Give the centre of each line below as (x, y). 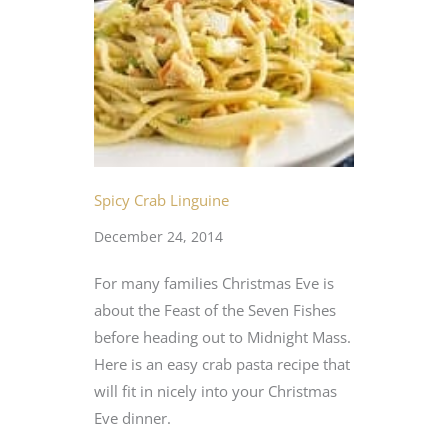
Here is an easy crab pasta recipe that (222, 364)
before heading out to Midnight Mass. (222, 337)
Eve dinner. (134, 418)
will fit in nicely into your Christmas (215, 391)
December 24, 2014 (158, 237)
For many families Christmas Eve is (214, 283)
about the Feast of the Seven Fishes (215, 310)
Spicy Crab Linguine (161, 200)
